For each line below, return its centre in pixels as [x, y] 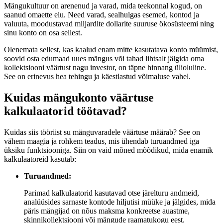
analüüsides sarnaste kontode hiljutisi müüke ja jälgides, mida [120, 202]
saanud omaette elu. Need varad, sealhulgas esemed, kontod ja [102, 15]
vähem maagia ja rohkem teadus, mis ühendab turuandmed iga [102, 141]
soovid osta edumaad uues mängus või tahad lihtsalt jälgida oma [104, 59]
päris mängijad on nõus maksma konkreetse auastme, [107, 211]
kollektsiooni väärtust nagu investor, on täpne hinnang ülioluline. [105, 68]
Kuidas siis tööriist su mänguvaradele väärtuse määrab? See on [102, 132]
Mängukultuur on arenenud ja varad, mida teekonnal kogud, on [103, 6]
